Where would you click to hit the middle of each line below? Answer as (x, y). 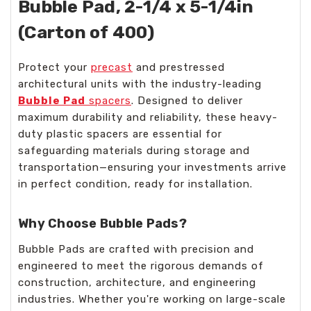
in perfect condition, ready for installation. (135, 184)
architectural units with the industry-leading (140, 84)
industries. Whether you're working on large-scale (152, 299)
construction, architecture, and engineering (137, 282)
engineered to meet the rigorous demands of (141, 266)
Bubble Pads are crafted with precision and (136, 249)
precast (112, 67)
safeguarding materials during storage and (134, 151)
